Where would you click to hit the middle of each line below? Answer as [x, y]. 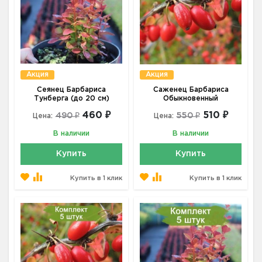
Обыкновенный [191, 99]
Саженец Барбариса [191, 90]
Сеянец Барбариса [71, 90]
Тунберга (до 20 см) [71, 99]
